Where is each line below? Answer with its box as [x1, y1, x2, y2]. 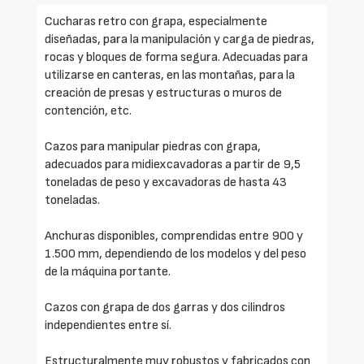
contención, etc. [45, 102, 132, 119]
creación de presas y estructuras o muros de [45, 84, 282, 101]
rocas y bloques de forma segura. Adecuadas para [45, 49, 308, 65]
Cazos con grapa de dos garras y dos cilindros [45, 299, 285, 315]
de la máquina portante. [45, 263, 171, 279]
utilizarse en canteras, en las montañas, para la [45, 67, 295, 83]
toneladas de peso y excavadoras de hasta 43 [45, 174, 287, 190]
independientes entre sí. [45, 317, 171, 333]
